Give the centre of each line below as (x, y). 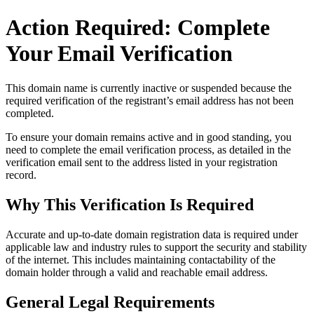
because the (265, 88)
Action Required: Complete (138, 28)
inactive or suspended (190, 88)
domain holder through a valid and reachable (105, 272)
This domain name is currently (74, 88)
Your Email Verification (119, 54)
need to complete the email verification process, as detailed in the (148, 149)
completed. (30, 113)
